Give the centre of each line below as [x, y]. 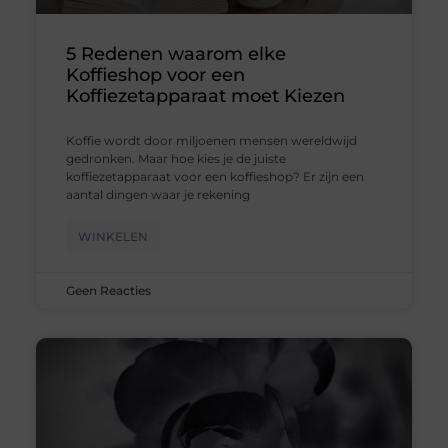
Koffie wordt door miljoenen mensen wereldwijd [211, 140]
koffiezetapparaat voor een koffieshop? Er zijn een [214, 176]
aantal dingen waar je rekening [157, 194]
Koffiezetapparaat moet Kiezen [205, 95]
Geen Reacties [108, 290]
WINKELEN [112, 236]
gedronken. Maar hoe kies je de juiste [175, 158]
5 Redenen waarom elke [175, 53]
